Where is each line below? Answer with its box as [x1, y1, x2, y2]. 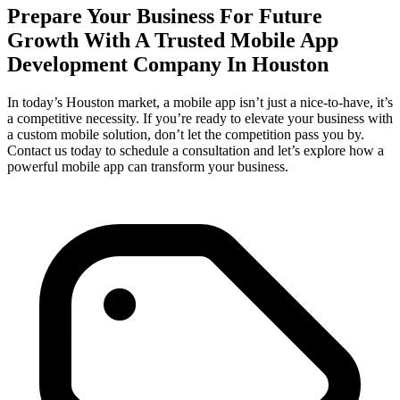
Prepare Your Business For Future [7, 4, 322, 28]
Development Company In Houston [7, 52, 329, 76]
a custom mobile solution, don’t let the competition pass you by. [7, 126, 364, 142]
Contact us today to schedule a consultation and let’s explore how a [7, 142, 384, 158]
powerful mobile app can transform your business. [7, 158, 288, 174]
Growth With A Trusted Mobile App [7, 28, 338, 52]
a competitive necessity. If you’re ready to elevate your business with [7, 110, 393, 126]
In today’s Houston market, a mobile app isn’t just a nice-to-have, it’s [7, 94, 393, 110]
